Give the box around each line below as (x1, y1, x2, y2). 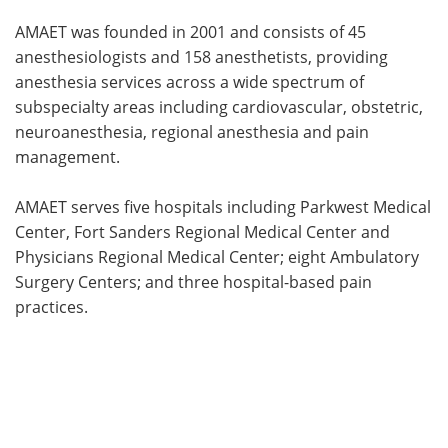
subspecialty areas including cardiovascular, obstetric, (15, 95, 423, 118)
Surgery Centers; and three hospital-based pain (15, 270, 372, 293)
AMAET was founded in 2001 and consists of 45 (15, 20, 366, 43)
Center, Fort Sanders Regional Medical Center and (15, 220, 390, 243)
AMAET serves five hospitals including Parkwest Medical (15, 195, 431, 218)
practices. (15, 295, 88, 318)
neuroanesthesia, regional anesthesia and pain (15, 120, 369, 143)
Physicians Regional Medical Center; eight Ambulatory (15, 245, 419, 268)
